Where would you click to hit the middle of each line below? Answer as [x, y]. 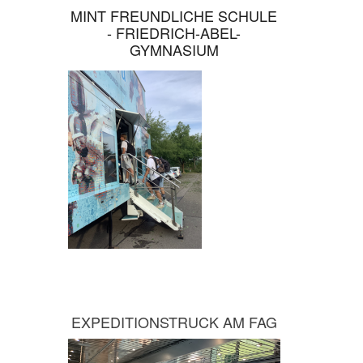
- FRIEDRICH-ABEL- [174, 33]
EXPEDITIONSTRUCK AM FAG [174, 322]
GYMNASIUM [174, 50]
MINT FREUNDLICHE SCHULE [174, 16]
